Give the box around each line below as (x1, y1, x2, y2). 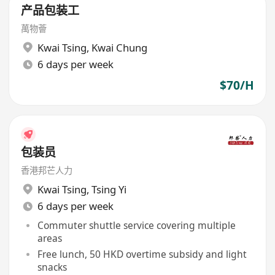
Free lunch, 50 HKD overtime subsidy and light (37, 247, 247, 261)
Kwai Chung (91, 40, 147, 55)
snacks (37, 260, 67, 274)
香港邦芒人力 (21, 165, 73, 177)
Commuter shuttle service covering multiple (37, 219, 236, 233)
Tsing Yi (91, 182, 126, 196)
